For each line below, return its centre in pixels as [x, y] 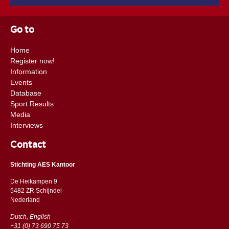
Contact [28, 145]
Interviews [26, 125]
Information [28, 71]
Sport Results [32, 104]
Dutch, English [30, 216]
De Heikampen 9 [33, 181]
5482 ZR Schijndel [36, 190]
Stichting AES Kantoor [42, 164]
